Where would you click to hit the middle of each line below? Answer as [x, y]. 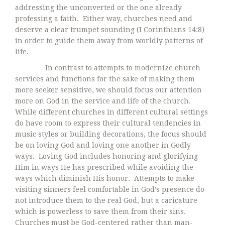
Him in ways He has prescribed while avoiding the [104, 167]
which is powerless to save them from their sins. [101, 211]
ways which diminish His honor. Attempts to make [105, 178]
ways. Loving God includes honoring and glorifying [106, 156]
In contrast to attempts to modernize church [108, 68]
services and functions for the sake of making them [105, 79]
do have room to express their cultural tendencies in [108, 123]
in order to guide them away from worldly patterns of [109, 40]
